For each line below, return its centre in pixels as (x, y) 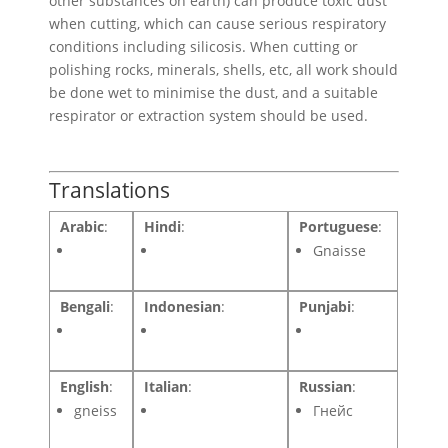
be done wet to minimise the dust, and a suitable (214, 93)
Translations (110, 190)
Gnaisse (340, 251)
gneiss (96, 411)
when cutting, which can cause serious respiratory (218, 24)
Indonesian (183, 307)
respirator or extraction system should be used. (209, 116)
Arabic (82, 227)
